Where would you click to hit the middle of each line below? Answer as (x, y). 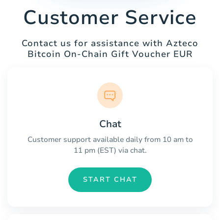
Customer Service (110, 18)
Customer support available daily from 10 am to (110, 139)
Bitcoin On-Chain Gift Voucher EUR (110, 54)
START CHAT (110, 180)
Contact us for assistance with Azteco (110, 43)
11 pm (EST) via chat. (110, 150)
